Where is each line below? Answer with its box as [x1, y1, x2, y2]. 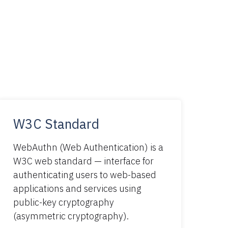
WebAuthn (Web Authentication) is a [13, 141, 163, 153]
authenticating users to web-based [13, 168, 156, 181]
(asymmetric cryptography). [13, 210, 129, 222]
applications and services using [13, 182, 141, 194]
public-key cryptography [13, 196, 114, 208]
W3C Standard [13, 115, 99, 132]
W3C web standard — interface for [13, 155, 154, 167]
